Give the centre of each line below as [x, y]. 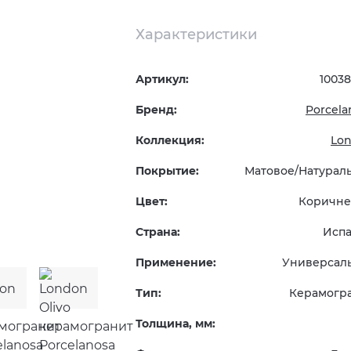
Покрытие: [168, 171]
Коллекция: [170, 140]
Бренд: [157, 110]
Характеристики [197, 34]
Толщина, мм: [176, 324]
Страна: [158, 232]
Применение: [176, 262]
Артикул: [163, 79]
